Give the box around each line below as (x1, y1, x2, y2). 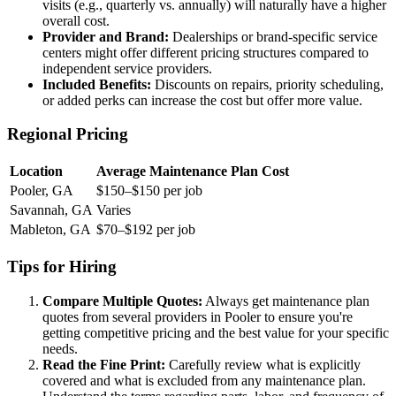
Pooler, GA (10, 183, 73, 199)
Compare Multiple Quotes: (42, 293, 202, 308)
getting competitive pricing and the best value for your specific (42, 324, 389, 340)
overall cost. (42, 12, 110, 28)
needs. (42, 340, 78, 356)
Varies (96, 202, 131, 218)
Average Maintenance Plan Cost (96, 164, 289, 179)
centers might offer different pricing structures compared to (42, 44, 369, 60)
